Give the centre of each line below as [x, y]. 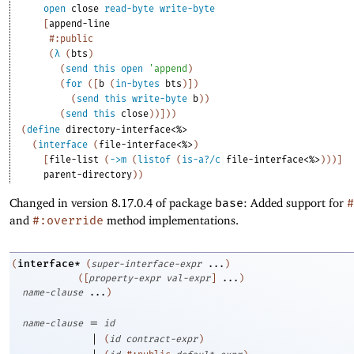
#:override [68, 221]
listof [154, 160]
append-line [80, 24]
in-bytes [138, 84]
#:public [72, 39]
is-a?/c [201, 160]
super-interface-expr [146, 264]
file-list [74, 160]
